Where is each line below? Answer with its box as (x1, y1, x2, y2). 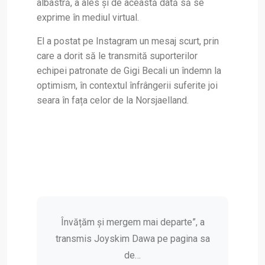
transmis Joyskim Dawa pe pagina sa (55, 233, 210, 245)
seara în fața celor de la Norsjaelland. (37, 95, 189, 106)
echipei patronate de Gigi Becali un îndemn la (37, 65, 221, 77)
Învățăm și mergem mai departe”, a (60, 216, 205, 228)
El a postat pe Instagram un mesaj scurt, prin (37, 35, 219, 47)
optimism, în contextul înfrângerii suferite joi (37, 80, 218, 92)
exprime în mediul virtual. (37, 12, 139, 24)
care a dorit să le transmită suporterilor (37, 50, 198, 62)
